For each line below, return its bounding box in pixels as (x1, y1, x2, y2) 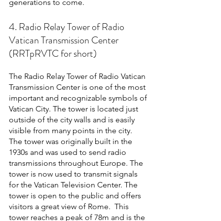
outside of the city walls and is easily (9, 114, 137, 124)
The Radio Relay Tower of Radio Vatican (9, 71, 147, 81)
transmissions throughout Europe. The (9, 158, 145, 168)
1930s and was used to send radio (9, 147, 128, 157)
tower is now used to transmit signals (9, 169, 140, 179)
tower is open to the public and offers (9, 190, 143, 200)
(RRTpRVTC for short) (9, 46, 97, 61)
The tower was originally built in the (9, 136, 134, 146)
